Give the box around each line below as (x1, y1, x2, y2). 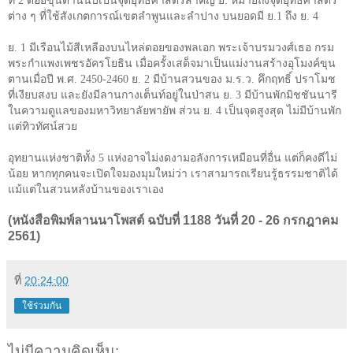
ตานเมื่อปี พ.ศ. (8, 72, 80, 85)
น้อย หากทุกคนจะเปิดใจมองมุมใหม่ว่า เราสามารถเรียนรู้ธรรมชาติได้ (8, 167, 338, 180)
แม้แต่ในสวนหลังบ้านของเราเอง (8, 183, 164, 195)
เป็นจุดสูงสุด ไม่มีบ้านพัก (225, 104, 341, 117)
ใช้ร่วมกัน (22, 299, 61, 311)
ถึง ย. (285, 9, 313, 22)
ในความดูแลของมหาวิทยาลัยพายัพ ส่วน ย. (8, 104, 216, 117)
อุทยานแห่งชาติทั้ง (8, 151, 98, 164)
